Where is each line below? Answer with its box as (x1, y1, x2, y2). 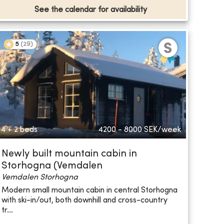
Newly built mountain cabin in (1, 149, 137, 159)
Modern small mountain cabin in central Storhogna (1, 186, 177, 194)
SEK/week (143, 126, 181, 134)
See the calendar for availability (34, 6, 147, 14)
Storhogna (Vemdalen (1, 161, 102, 171)
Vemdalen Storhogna (1, 173, 78, 182)
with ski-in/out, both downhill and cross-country (1, 196, 167, 204)
